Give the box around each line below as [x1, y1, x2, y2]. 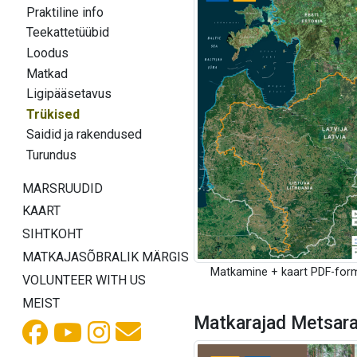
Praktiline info [25, 4, 104, 20]
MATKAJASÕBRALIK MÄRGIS [22, 249, 189, 265]
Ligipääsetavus [25, 86, 112, 102]
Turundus [25, 147, 76, 163]
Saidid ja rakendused [25, 127, 142, 143]
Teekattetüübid [25, 25, 109, 41]
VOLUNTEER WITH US [22, 272, 146, 288]
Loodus [25, 45, 69, 61]
